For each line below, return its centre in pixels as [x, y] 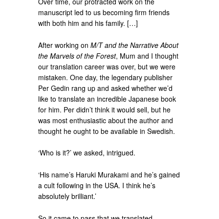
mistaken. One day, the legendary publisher [106, 77]
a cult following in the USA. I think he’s [97, 185]
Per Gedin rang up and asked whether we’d [106, 88]
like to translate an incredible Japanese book [107, 99]
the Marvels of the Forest [77, 55]
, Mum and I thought [147, 55]
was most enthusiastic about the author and [106, 120]
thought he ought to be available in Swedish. [107, 131]
